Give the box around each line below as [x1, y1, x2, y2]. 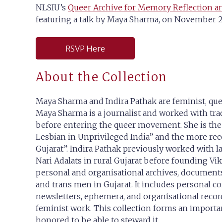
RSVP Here [65, 43, 105, 54]
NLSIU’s [36, 2, 68, 12]
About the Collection [36, 69, 167, 85]
